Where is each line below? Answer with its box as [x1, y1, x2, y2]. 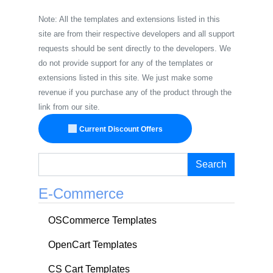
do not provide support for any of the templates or [38, 58, 213, 68]
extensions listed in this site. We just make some [38, 73, 213, 83]
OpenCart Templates [48, 239, 137, 250]
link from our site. [38, 102, 100, 112]
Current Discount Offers [77, 125, 163, 134]
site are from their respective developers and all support [38, 29, 235, 39]
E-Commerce [38, 185, 124, 202]
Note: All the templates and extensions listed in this [38, 15, 220, 24]
